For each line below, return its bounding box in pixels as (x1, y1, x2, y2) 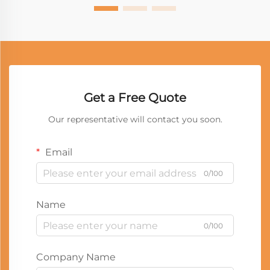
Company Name (36, 251, 116, 263)
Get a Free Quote (84, 90, 186, 105)
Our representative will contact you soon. (48, 114, 222, 125)
